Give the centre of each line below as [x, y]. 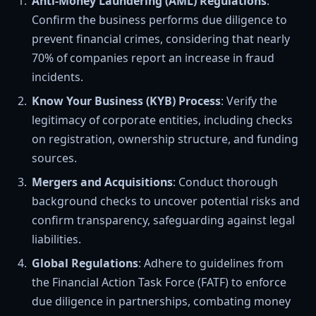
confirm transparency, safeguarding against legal [163, 220]
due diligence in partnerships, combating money [161, 302]
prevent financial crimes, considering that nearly [161, 39]
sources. [54, 158]
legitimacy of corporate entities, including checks [162, 120]
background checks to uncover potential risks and [166, 201]
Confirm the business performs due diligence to [159, 20]
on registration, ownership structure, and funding [165, 139]
